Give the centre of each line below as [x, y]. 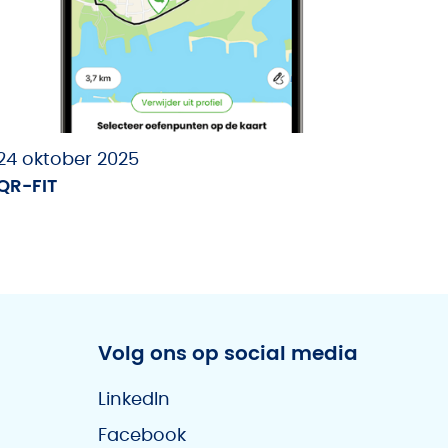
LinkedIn [134, 400]
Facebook [142, 436]
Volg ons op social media [228, 354]
